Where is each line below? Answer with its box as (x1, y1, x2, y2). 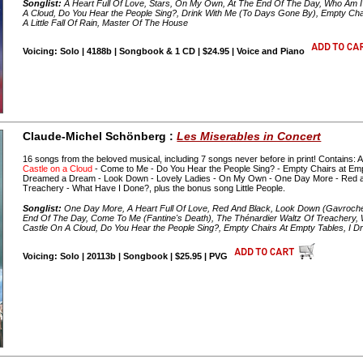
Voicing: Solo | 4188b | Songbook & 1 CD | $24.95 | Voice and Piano (23, 45, 305, 56)
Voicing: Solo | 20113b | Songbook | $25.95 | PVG (23, 250, 228, 261)
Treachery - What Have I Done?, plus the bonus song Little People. (23, 182, 286, 193)
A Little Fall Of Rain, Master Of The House (23, 17, 189, 28)
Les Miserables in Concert (177, 129, 322, 143)
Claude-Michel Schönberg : (23, 129, 177, 143)
